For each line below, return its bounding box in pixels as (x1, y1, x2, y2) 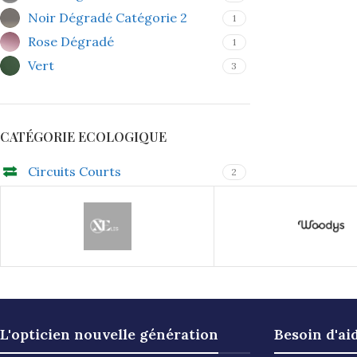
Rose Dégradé (28, 33, 114, 49)
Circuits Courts (28, 163, 121, 179)
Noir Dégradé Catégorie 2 (28, 10, 187, 25)
